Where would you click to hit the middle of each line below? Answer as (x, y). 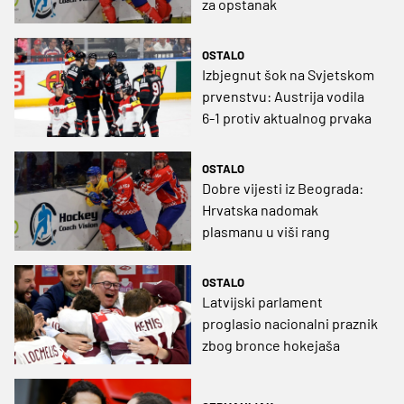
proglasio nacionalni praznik (290, 324)
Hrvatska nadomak (260, 209)
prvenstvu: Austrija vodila (283, 96)
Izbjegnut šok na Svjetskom (288, 74)
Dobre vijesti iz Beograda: (283, 188)
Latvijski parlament (262, 302)
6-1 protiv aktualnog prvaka (287, 117)
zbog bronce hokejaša (271, 345)
